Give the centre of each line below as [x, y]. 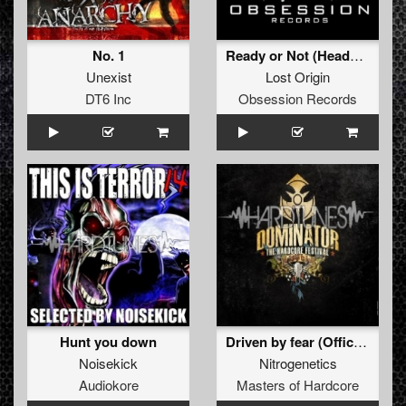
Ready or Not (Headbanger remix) [357, 55]
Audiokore [108, 385]
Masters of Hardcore [298, 385]
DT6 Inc [108, 99]
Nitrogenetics [298, 363]
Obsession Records [298, 99]
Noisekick [108, 363]
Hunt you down [108, 342]
